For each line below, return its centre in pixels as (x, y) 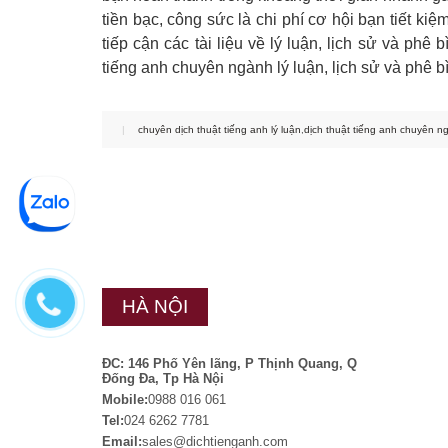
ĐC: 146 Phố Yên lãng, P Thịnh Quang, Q (229, 363)
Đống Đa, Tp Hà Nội (163, 378)
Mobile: (125, 399)
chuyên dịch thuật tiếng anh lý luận (219, 129)
